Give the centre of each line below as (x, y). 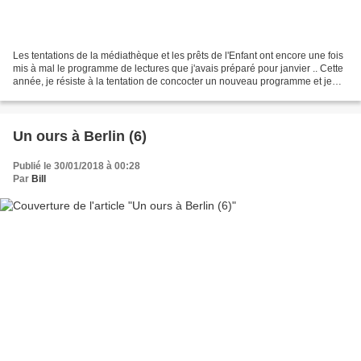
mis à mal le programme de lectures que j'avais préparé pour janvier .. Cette (178, 68)
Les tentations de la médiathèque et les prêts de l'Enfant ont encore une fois (178, 55)
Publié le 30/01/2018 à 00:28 (77, 166)
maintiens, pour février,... (66, 94)
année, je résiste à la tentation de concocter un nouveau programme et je (172, 81)
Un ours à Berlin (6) (80, 136)
